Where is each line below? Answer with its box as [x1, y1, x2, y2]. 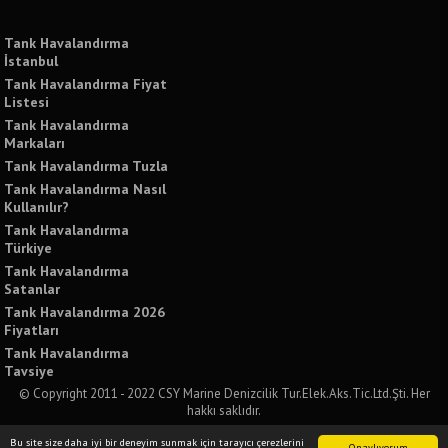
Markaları [4, 134, 66, 152]
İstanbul [4, 52, 59, 70]
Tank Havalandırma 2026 [4, 303, 166, 321]
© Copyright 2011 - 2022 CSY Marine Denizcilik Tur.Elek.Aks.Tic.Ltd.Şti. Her [18, 385, 430, 402]
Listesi [4, 93, 50, 111]
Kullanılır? [4, 198, 70, 216]
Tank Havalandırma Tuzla [4, 157, 169, 175]
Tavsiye [4, 362, 55, 380]
